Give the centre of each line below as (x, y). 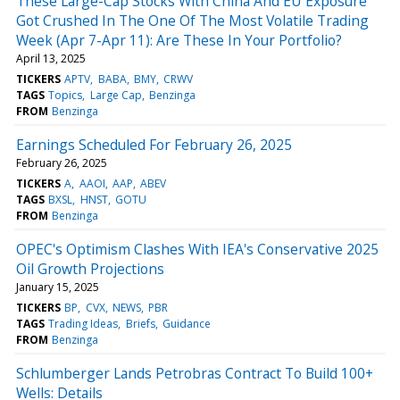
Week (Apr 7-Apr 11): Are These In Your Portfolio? (179, 40)
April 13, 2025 (51, 58)
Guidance (186, 323)
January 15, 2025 (58, 287)
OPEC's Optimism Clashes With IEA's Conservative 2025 (197, 249)
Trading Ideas (83, 323)
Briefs (140, 323)
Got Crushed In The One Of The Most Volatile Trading (192, 20)
